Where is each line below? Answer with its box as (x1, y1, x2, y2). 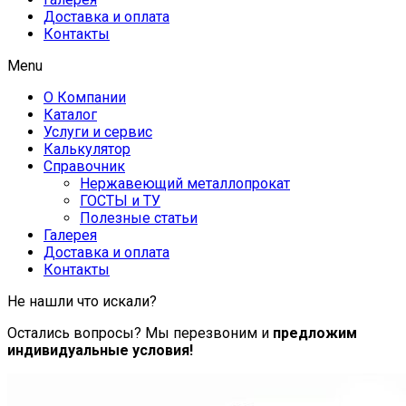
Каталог (43, 105, 97, 123)
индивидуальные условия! (7, 341, 193, 359)
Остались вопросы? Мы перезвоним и (7, 324, 273, 342)
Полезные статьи (80, 208, 198, 227)
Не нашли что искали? (7, 292, 157, 310)
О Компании (43, 88, 126, 106)
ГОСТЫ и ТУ (80, 191, 160, 209)
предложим (273, 324, 357, 342)
